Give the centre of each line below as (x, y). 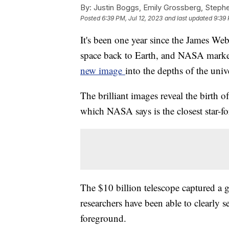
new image (103, 70)
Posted (91, 18)
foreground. (105, 218)
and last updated (188, 18)
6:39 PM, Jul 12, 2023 (132, 18)
